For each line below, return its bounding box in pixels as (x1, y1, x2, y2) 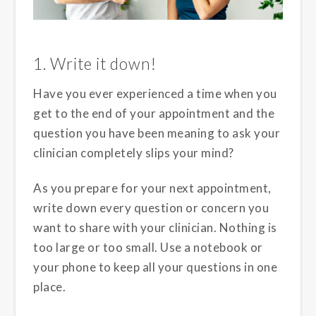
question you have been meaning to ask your (33, 125, 281, 140)
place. (33, 279, 66, 294)
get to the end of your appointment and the (33, 105, 275, 121)
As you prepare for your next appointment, (33, 180, 272, 195)
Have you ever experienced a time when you (33, 85, 277, 101)
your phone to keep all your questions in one (33, 259, 278, 274)
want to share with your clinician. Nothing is (33, 219, 277, 235)
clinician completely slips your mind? (33, 145, 234, 160)
